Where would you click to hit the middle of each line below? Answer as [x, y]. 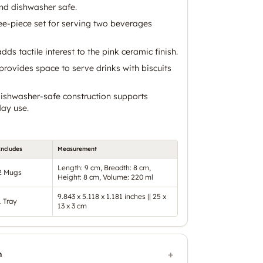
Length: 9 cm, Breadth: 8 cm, [104, 167]
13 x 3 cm [72, 205]
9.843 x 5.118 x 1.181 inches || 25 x [112, 196]
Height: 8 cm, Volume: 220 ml [105, 177]
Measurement [77, 149]
